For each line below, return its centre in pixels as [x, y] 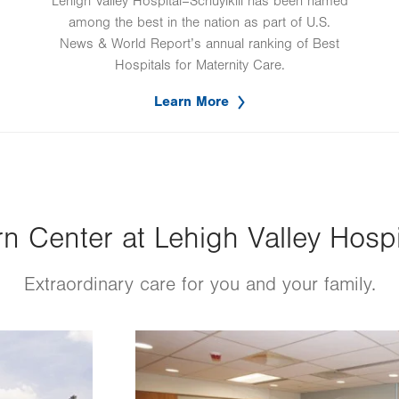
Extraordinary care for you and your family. [199, 285]
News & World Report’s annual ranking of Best [199, 44]
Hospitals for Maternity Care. [199, 65]
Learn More [191, 102]
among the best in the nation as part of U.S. [199, 23]
